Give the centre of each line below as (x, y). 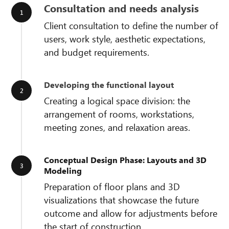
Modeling (63, 171)
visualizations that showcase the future (121, 200)
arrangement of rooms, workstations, (119, 114)
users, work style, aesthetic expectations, (125, 39)
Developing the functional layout (109, 85)
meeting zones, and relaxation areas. (117, 127)
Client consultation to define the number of (131, 26)
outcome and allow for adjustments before (131, 213)
